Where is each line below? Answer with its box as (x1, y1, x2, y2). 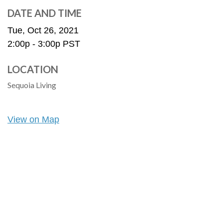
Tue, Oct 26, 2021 (7, 25, 79, 35)
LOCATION (7, 63, 58, 75)
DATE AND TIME (7, 7, 82, 19)
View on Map (7, 114, 59, 124)
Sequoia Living (7, 80, 56, 90)
